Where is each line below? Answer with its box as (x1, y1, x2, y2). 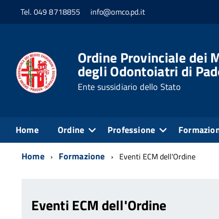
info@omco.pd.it (90, 6, 145, 18)
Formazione (58, 149, 105, 163)
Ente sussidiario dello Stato (77, 80, 181, 94)
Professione (108, 123, 155, 136)
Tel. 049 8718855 (21, 6, 81, 18)
